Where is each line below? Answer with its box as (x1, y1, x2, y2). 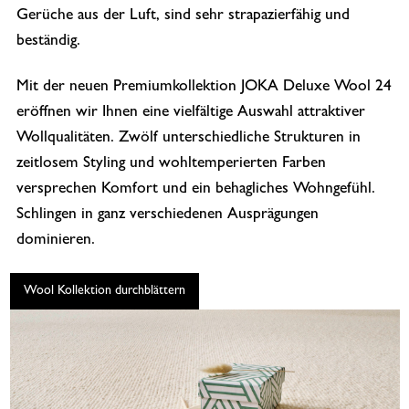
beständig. (16, 33, 80, 50)
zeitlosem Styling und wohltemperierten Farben (16, 155, 326, 173)
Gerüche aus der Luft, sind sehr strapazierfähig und (16, 7, 350, 25)
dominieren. (16, 232, 95, 249)
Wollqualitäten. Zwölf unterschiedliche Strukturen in (16, 130, 361, 147)
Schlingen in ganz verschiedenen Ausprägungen (16, 206, 319, 224)
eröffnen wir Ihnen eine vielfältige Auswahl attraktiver (16, 104, 365, 121)
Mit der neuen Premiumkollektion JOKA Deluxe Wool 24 (16, 79, 392, 96)
